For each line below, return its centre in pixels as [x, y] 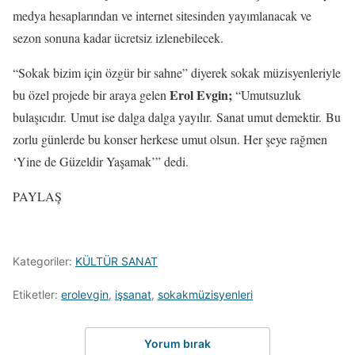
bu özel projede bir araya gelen [91, 94]
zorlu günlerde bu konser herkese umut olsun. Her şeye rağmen [170, 139]
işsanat [133, 294]
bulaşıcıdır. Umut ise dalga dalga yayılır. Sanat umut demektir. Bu [177, 116]
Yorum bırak [177, 344]
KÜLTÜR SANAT [116, 261]
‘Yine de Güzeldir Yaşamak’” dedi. [103, 161]
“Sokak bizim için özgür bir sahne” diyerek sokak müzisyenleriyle [177, 72]
